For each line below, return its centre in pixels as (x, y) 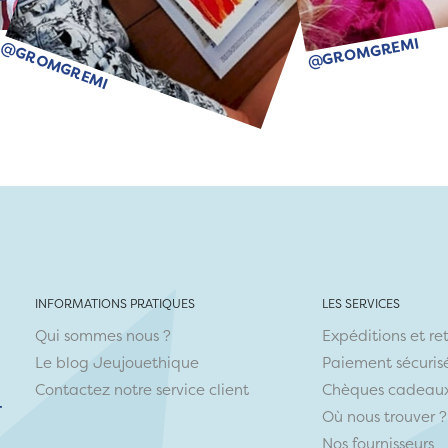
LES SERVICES (361, 303)
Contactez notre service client (142, 389)
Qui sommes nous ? (103, 335)
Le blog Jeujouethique (117, 362)
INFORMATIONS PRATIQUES (115, 303)
